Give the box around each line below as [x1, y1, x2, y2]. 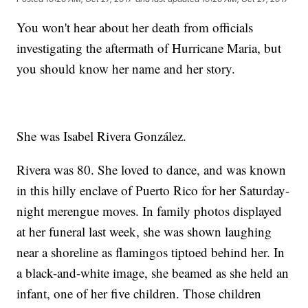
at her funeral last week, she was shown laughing [16, 223, 272, 241]
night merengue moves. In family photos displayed [16, 202, 283, 220]
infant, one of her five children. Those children [16, 285, 262, 302]
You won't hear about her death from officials [16, 19, 254, 36]
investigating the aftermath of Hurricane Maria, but [16, 39, 282, 57]
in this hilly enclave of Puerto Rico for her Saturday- [16, 181, 290, 199]
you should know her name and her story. [16, 60, 236, 78]
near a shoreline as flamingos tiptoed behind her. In [16, 243, 285, 261]
